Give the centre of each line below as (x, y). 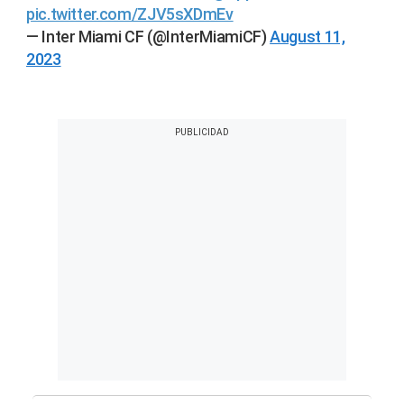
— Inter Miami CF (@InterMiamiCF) (148, 37)
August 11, (308, 37)
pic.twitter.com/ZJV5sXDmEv (130, 14)
